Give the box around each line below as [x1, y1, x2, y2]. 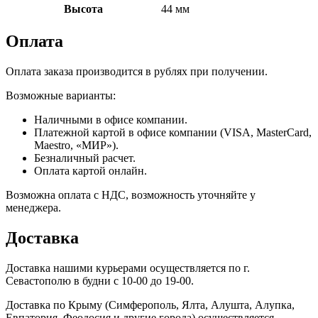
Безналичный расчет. [34, 152, 136, 165]
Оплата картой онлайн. [34, 165, 147, 177]
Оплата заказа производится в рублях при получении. [6, 65, 268, 78]
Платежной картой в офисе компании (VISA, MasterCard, [34, 126, 312, 139]
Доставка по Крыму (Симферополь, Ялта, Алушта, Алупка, [6, 298, 295, 311]
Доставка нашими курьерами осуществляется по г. [6, 261, 250, 274]
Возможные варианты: [6, 89, 116, 102]
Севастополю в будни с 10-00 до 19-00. [6, 274, 194, 287]
